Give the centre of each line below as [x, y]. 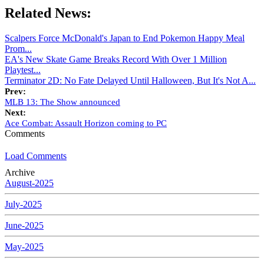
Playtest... [23, 70]
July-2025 [23, 204]
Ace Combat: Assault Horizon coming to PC [86, 123]
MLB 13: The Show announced [62, 102]
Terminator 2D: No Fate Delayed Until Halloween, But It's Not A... [130, 81]
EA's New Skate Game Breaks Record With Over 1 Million [116, 60]
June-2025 [24, 226]
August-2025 [29, 183]
